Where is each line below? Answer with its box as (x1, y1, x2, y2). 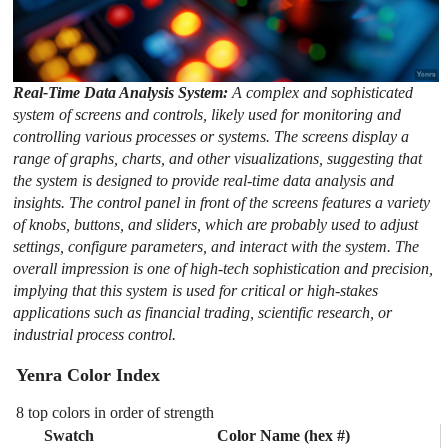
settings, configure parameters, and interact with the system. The (13, 237, 420, 255)
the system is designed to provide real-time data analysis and (13, 171, 395, 189)
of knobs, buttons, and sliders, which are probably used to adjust (13, 215, 419, 233)
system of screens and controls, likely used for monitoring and (13, 105, 402, 123)
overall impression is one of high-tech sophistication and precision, (13, 259, 434, 277)
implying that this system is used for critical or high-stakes (13, 281, 379, 299)
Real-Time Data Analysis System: (13, 83, 233, 101)
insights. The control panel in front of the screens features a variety (13, 193, 431, 211)
